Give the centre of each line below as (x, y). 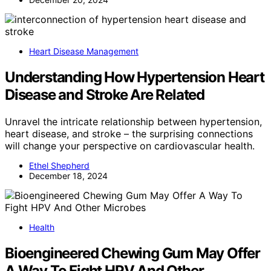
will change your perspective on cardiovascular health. (130, 146)
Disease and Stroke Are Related (105, 95)
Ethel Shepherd (59, 166)
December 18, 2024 (68, 176)
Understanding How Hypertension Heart (135, 77)
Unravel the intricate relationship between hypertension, (133, 122)
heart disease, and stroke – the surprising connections (129, 134)
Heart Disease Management (84, 51)
